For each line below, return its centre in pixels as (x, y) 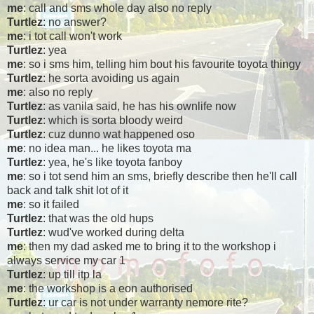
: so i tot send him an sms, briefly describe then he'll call (160, 177)
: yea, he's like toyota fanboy (112, 163)
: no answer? (75, 22)
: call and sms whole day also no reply (117, 8)
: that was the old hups (98, 219)
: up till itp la (72, 275)
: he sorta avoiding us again (111, 78)
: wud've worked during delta (114, 233)
